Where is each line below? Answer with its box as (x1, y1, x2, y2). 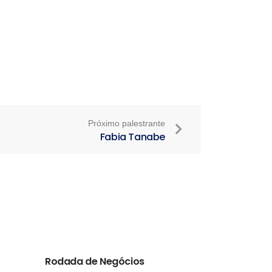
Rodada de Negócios (45, 254, 144, 268)
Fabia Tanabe (100, 130, 165, 144)
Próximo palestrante (88, 118, 165, 128)
